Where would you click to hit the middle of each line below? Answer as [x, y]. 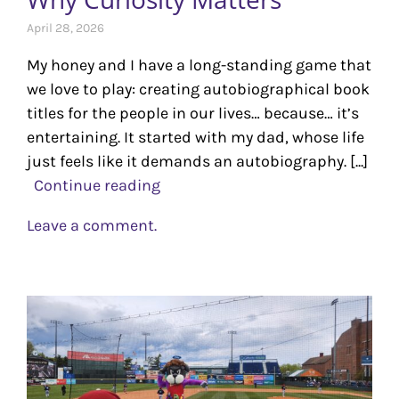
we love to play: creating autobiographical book [198, 89]
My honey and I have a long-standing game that [199, 65]
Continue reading [94, 185]
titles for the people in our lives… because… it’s [193, 113]
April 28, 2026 [65, 28]
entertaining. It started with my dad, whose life [195, 137]
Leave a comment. [92, 225]
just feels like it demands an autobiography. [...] [197, 161]
